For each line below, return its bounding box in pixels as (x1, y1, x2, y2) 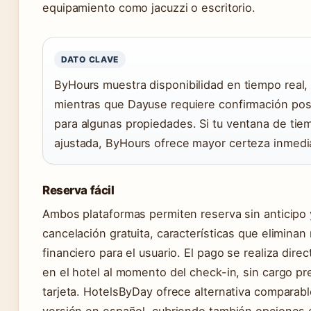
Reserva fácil (42, 183, 115, 198)
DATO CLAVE (61, 54, 119, 65)
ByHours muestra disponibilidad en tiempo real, (54, 78, 308, 92)
